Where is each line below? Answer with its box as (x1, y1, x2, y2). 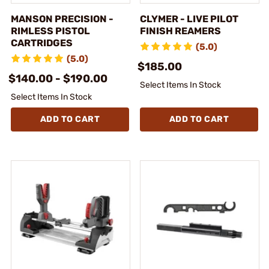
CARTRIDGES (11, 37, 73, 49)
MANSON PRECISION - (11, 13, 113, 25)
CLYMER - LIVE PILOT (140, 13, 238, 25)
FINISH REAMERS (140, 25, 221, 37)
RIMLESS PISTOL (11, 25, 90, 37)
